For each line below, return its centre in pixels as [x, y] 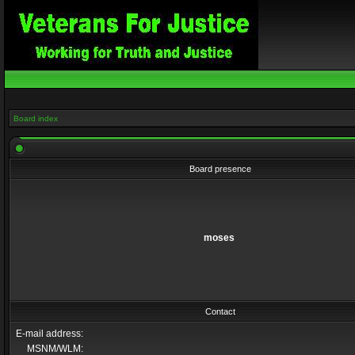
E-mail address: [50, 334]
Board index [36, 118]
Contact [220, 311]
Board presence [220, 169]
